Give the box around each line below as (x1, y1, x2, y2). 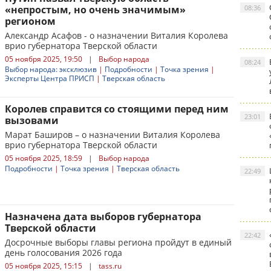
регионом (5, 15, 56, 28)
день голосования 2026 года (5, 247, 122, 258)
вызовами (5, 114, 59, 127)
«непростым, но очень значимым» (5, 3, 186, 16)
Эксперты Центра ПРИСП (5, 73, 94, 83)
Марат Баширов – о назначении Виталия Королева (5, 129, 220, 140)
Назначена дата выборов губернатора (5, 210, 201, 223)
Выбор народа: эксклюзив (5, 64, 97, 74)
